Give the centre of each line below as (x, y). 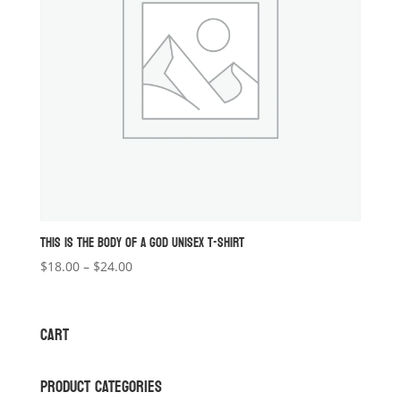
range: (150, 286)
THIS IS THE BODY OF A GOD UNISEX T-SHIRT (142, 243)
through (155, 328)
